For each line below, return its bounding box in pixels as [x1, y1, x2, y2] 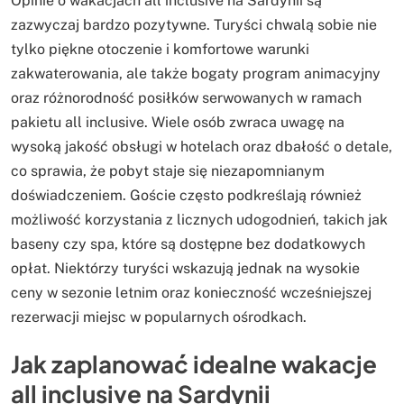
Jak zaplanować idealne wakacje [11, 348, 377, 379]
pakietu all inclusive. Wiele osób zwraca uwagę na [11, 114, 344, 132]
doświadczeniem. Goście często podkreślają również [11, 187, 362, 205]
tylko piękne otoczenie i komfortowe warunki [11, 41, 309, 59]
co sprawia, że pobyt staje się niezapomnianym [11, 162, 325, 180]
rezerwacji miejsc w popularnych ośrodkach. [11, 308, 307, 326]
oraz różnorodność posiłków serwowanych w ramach [11, 89, 362, 107]
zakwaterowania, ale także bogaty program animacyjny [11, 65, 381, 83]
